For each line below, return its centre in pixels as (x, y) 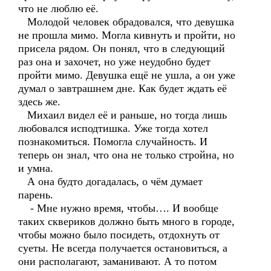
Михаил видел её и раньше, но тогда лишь (122, 115)
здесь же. (39, 102)
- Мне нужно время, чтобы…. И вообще (118, 208)
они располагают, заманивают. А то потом (117, 261)
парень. (36, 195)
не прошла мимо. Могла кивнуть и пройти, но (127, 35)
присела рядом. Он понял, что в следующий (122, 48)
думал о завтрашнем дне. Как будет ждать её (122, 88)
